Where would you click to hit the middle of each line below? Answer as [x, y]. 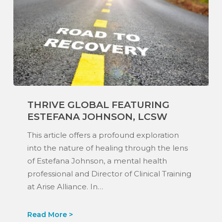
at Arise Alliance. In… [65, 187]
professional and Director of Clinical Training [109, 174]
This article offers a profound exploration [103, 135]
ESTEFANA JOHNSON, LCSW [97, 117]
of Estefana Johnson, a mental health [97, 161]
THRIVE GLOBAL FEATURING [98, 105]
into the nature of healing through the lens [107, 148]
